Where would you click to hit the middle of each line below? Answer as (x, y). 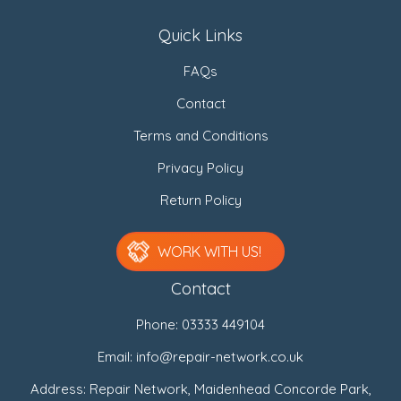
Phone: (159, 324)
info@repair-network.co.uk (220, 356)
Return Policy (200, 200)
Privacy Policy (200, 167)
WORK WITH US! (209, 251)
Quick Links (200, 35)
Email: (117, 356)
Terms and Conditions (200, 135)
